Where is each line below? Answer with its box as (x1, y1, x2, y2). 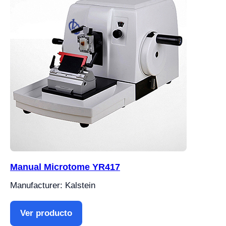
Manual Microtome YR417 (10, 162, 120, 173)
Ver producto (20, 208, 72, 218)
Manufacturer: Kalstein (10, 181, 95, 191)
